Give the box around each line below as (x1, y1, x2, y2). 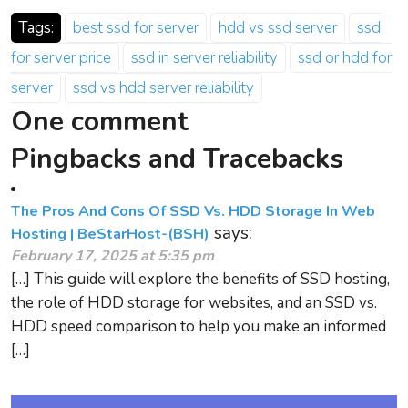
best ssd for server (73, 17, 199, 38)
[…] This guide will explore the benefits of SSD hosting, (11, 269, 390, 290)
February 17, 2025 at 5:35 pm (11, 246, 214, 266)
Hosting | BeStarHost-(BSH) (11, 224, 209, 244)
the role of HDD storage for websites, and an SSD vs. (11, 292, 377, 313)
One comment (11, 103, 189, 140)
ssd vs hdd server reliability (73, 77, 254, 98)
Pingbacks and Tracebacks (11, 140, 343, 178)
